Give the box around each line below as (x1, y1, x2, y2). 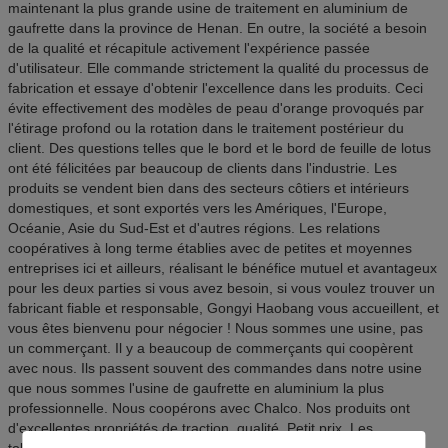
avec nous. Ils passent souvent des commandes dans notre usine (8, 359, 422, 376)
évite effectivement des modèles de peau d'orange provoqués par (8, 99, 424, 116)
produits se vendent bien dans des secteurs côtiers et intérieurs (8, 179, 409, 196)
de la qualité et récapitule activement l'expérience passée (8, 39, 370, 56)
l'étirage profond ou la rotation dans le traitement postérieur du (8, 119, 404, 136)
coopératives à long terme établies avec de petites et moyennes (8, 239, 412, 256)
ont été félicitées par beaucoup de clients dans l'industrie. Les (8, 159, 397, 176)
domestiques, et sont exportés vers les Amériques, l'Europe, (8, 199, 387, 216)
